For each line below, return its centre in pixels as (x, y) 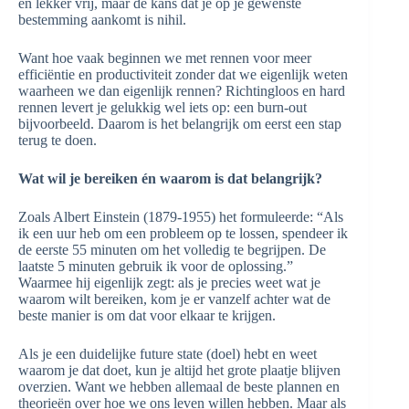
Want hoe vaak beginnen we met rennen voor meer (165, 58)
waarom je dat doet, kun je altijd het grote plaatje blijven (179, 370)
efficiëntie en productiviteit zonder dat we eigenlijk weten (183, 74)
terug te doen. (58, 140)
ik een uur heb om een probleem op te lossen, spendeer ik (183, 233)
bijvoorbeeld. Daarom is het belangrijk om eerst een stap (180, 124)
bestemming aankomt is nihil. (102, 20)
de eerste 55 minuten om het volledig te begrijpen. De (172, 250)
